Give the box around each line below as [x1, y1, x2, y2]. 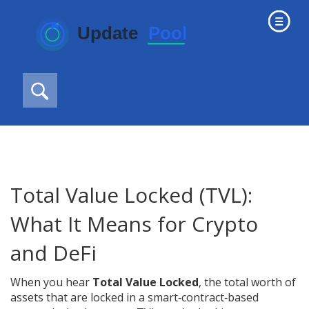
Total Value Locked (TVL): [10, 181, 252, 209]
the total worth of [204, 275, 296, 290]
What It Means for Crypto [10, 210, 258, 238]
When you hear [10, 275, 92, 290]
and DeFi [10, 239, 97, 267]
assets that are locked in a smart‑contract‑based [10, 290, 259, 305]
